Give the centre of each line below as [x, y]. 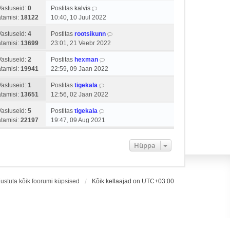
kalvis [82, 8]
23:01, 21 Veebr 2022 [81, 43]
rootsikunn [90, 34]
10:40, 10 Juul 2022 [79, 17]
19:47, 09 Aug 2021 [78, 120]
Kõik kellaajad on [117, 181]
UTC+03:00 [158, 181]
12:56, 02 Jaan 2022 [80, 94]
